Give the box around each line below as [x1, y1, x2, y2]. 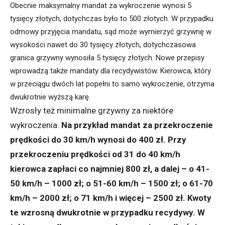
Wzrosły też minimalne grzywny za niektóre [10, 105, 173, 116]
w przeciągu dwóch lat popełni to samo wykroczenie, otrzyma [10, 79, 214, 89]
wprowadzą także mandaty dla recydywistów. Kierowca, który [10, 66, 211, 76]
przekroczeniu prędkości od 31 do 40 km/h [10, 149, 180, 160]
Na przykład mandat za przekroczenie [59, 120, 213, 131]
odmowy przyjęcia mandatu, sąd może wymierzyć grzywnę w [10, 27, 211, 37]
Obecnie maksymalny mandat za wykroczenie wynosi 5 [10, 1, 191, 11]
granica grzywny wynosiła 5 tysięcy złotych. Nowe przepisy [10, 53, 204, 63]
